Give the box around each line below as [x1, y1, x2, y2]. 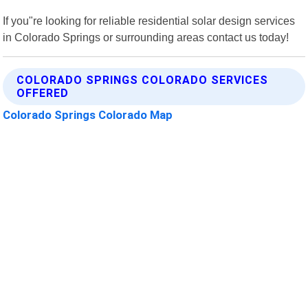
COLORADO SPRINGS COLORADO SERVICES [16, 73, 269, 87]
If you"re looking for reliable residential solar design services [3, 14, 296, 27]
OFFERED [16, 86, 69, 100]
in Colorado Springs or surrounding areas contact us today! [3, 30, 289, 43]
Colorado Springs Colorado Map [3, 107, 173, 122]
